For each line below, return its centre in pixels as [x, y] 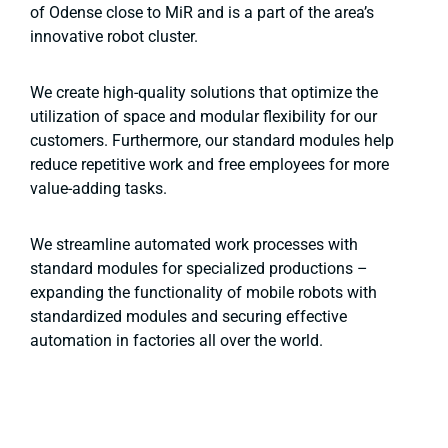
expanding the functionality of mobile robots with [203, 293]
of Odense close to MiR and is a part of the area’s [202, 13]
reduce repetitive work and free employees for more [209, 165]
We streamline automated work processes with [194, 245]
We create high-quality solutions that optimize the [204, 93]
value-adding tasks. [100, 189]
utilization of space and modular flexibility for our [203, 117]
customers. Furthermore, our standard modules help [212, 141]
